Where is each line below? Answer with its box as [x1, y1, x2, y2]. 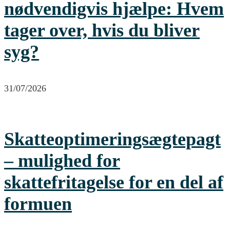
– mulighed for [4, 150, 120, 171]
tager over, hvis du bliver [4, 20, 200, 41]
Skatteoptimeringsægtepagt [4, 128, 221, 149]
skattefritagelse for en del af [4, 171, 223, 193]
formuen [4, 193, 72, 214]
